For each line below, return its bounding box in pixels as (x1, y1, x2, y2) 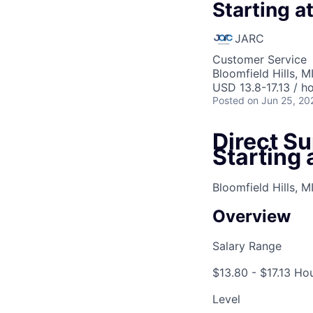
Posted (212, 94, 245, 106)
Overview (212, 206, 291, 227)
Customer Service (212, 52, 307, 66)
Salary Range (212, 239, 282, 254)
